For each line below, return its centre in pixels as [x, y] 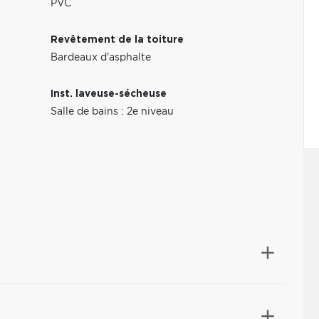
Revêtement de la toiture [117, 40]
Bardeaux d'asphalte [101, 58]
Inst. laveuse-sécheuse [109, 94]
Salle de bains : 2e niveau [113, 112]
